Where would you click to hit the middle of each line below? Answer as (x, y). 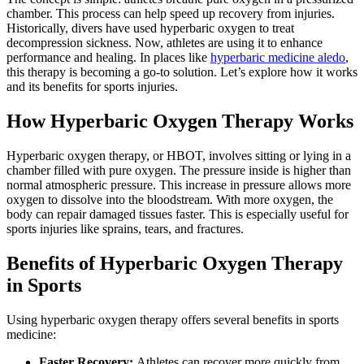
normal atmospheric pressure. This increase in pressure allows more (179, 184)
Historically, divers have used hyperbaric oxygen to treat (150, 28)
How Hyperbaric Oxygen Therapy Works (180, 121)
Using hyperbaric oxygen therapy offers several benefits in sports (173, 319)
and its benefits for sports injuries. (92, 86)
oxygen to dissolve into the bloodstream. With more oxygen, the (170, 199)
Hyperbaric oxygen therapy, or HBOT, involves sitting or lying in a (179, 155)
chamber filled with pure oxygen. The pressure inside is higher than (179, 170)
